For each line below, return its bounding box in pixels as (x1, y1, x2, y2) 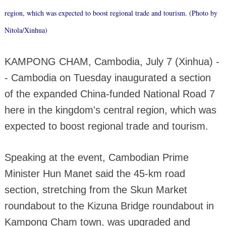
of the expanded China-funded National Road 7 (4, 88, 215, 100)
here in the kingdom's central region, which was (4, 104, 216, 116)
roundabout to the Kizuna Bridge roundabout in (4, 200, 214, 212)
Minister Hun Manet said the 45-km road (4, 168, 185, 180)
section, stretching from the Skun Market (4, 184, 187, 196)
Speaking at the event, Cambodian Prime (4, 152, 189, 163)
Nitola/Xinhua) (4, 25, 47, 35)
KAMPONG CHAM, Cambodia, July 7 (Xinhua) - (4, 56, 219, 68)
